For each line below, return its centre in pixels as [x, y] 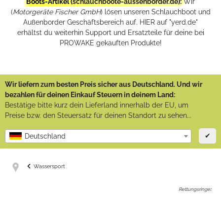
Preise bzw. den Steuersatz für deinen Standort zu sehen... [98, 116]
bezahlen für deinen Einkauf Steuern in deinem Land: [90, 95]
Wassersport [49, 166]
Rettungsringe [194, 189]
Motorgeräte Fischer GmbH [56, 12]
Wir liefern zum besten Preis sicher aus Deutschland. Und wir [104, 85]
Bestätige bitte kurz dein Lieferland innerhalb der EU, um [97, 105]
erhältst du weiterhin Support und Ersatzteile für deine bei [110, 33]
